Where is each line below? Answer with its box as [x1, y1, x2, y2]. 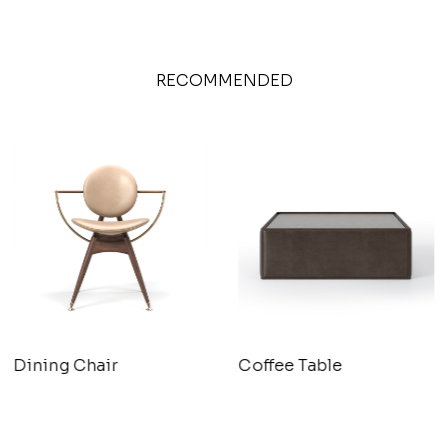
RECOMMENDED [155, 70, 293, 91]
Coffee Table [238, 354, 343, 376]
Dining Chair [13, 354, 119, 376]
